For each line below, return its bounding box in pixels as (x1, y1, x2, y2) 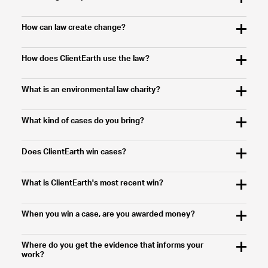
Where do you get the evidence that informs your (21, 242, 203, 250)
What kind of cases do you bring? (21, 117, 144, 126)
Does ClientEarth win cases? (21, 148, 126, 157)
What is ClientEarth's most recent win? (21, 179, 163, 188)
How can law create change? (21, 24, 126, 32)
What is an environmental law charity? (21, 86, 160, 95)
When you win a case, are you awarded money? (21, 211, 195, 219)
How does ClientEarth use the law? (21, 55, 150, 63)
